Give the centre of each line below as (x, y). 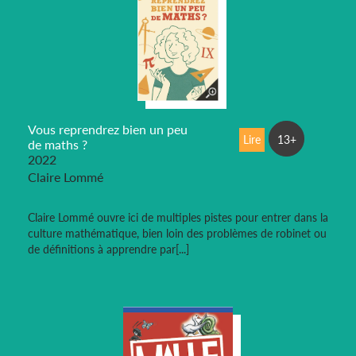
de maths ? (58, 145)
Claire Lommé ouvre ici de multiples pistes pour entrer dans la (178, 218)
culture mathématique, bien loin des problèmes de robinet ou (177, 234)
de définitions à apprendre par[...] (108, 250)
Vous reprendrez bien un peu (108, 130)
